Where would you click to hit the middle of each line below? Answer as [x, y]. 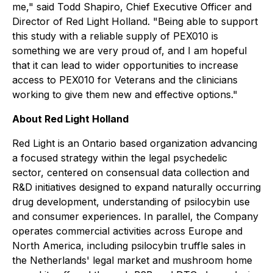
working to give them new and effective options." [125, 94]
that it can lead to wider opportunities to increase [125, 65]
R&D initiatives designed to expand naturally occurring [136, 187]
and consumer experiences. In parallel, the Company [135, 216]
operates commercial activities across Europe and [127, 231]
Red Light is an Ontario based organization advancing [135, 143]
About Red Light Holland [70, 119]
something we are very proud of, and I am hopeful [129, 51]
